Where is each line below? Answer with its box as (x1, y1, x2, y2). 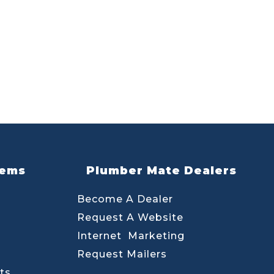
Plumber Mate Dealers (86, 163, 237, 177)
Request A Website (77, 211, 183, 223)
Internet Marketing (77, 229, 185, 242)
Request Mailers (77, 248, 167, 260)
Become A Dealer (77, 193, 173, 205)
